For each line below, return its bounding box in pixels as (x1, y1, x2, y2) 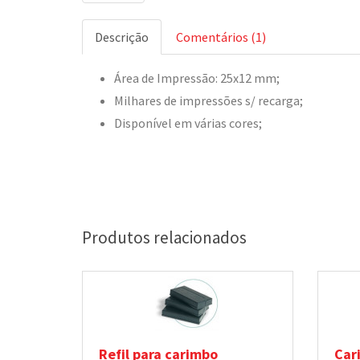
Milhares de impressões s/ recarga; (114, 92, 303, 108)
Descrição (95, 29, 149, 45)
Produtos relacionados (82, 227, 247, 248)
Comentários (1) (176, 29, 266, 45)
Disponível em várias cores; (114, 115, 262, 131)
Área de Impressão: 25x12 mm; (114, 70, 280, 86)
